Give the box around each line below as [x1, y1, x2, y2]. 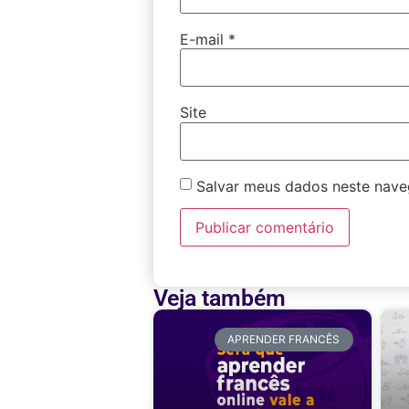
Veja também [153, 284, 287, 311]
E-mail [180, 29, 229, 48]
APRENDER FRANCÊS [227, 331, 341, 346]
